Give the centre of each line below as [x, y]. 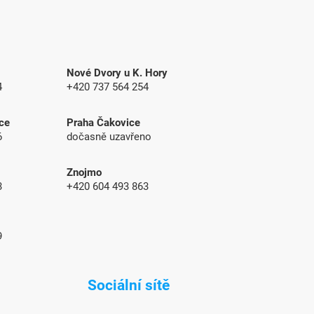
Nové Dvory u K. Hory [117, 73]
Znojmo [84, 173]
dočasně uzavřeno [109, 137]
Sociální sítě [129, 285]
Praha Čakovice [104, 123]
